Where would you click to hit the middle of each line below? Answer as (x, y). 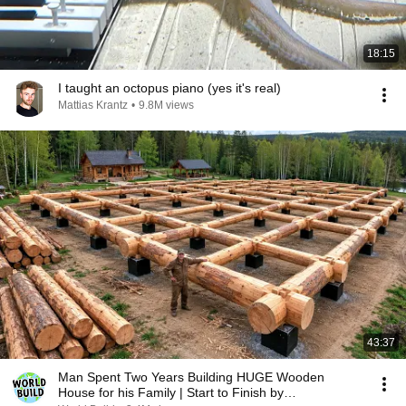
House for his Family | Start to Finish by (171, 392)
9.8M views (166, 105)
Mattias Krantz (93, 105)
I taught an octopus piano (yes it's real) (169, 88)
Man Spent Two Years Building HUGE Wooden (191, 377)
